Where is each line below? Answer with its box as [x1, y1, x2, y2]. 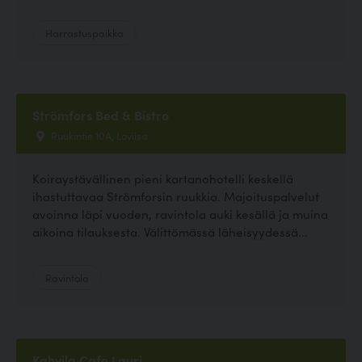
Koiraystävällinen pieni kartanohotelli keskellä [32, 170, 293, 187]
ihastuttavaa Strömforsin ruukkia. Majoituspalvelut [32, 187, 319, 205]
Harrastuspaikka [45, 25, 124, 40]
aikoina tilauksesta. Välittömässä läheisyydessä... [32, 223, 308, 241]
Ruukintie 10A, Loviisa [48, 128, 148, 143]
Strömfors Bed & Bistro [32, 106, 169, 124]
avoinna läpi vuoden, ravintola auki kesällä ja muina [32, 205, 328, 223]
